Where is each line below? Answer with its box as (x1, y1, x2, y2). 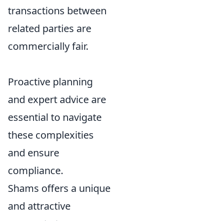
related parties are (8, 22, 91, 35)
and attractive (8, 199, 71, 213)
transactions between (8, 4, 107, 17)
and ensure (8, 146, 59, 159)
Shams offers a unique (8, 182, 110, 195)
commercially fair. (8, 39, 88, 53)
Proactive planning (8, 75, 93, 88)
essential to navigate (8, 110, 102, 124)
